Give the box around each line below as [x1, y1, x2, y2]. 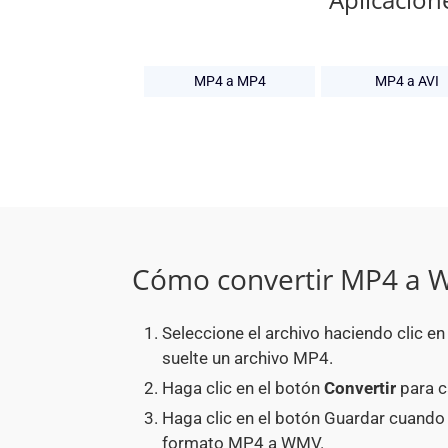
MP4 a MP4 [193, 73, 266, 90]
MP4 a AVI [374, 73, 439, 90]
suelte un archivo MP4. [162, 348, 333, 369]
